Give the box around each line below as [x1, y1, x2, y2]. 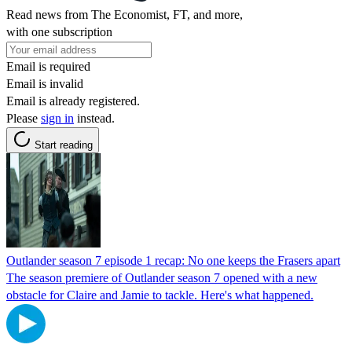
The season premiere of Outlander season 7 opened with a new [6, 270, 317, 284]
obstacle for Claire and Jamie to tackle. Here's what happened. [6, 288, 313, 302]
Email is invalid [6, 76, 83, 90]
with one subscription [6, 24, 112, 38]
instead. [74, 111, 115, 125]
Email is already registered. [6, 93, 140, 108]
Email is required [6, 59, 90, 73]
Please [6, 111, 41, 125]
